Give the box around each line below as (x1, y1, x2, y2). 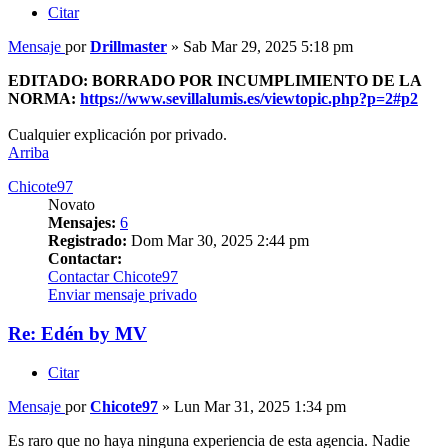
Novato (48, 196, 95, 214)
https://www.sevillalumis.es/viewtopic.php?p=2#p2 (80, 90, 418, 108)
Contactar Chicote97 (48, 268, 178, 286)
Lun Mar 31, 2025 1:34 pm (174, 397, 346, 415)
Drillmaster (90, 38, 167, 56)
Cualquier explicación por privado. (8, 126, 227, 144)
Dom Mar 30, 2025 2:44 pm (127, 232, 309, 250)
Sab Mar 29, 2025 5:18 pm (183, 38, 353, 56)
